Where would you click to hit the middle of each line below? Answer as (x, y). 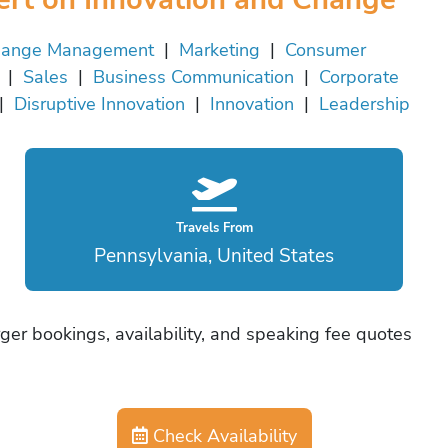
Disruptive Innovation (99, 104)
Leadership (364, 104)
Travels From (214, 228)
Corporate (358, 77)
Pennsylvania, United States (214, 256)
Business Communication (193, 77)
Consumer (325, 50)
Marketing (219, 50)
